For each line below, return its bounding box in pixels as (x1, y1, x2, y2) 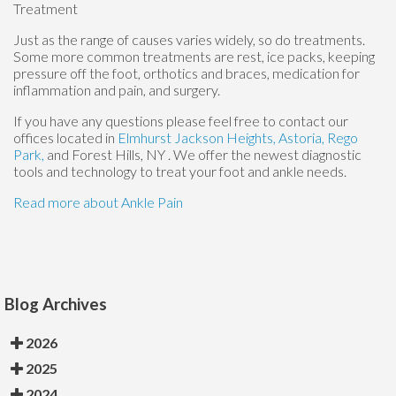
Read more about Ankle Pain (13, 193, 183, 210)
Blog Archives (4, 293, 107, 314)
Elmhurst (118, 128, 171, 146)
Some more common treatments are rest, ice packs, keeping (13, 47, 375, 65)
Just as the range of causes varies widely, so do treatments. (13, 30, 365, 48)
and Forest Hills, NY (47, 145, 168, 163)
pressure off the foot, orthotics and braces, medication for (13, 64, 360, 81)
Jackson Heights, (174, 128, 276, 146)
